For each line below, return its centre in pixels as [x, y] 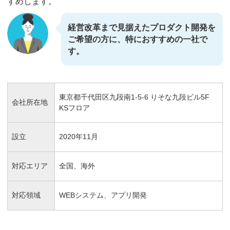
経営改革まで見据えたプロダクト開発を [142, 27]
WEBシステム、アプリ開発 [103, 195]
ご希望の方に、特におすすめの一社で [138, 39]
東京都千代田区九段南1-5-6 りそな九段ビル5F [134, 97]
